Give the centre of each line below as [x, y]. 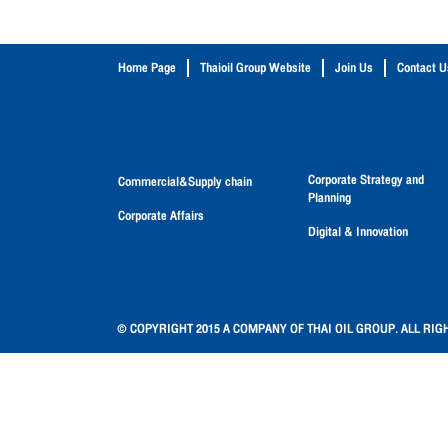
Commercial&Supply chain [185, 181]
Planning [329, 197]
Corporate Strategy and [366, 179]
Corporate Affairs [161, 215]
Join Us [354, 68]
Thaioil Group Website [255, 68]
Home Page [147, 68]
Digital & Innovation [358, 231]
